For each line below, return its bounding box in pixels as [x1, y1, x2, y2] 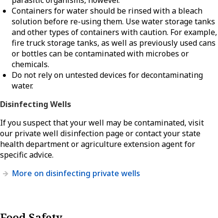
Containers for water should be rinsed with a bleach [12, 5, 202, 17]
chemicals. [12, 59, 49, 70]
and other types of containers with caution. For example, [12, 27, 217, 38]
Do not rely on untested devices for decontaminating [12, 70, 203, 81]
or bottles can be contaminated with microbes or [12, 48, 189, 59]
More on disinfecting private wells [12, 168, 140, 179]
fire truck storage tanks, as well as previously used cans [12, 37, 216, 49]
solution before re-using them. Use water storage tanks [12, 16, 215, 27]
